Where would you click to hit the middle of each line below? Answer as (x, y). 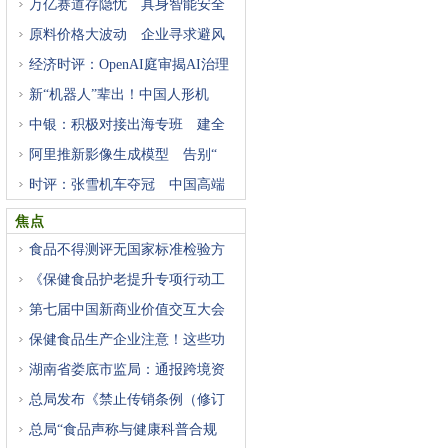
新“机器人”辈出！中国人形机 (119, 94)
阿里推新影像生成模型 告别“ (123, 154)
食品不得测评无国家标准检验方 (127, 249)
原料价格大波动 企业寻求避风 (127, 34)
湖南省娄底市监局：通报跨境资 (127, 369)
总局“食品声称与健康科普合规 (123, 429)
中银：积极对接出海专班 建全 (127, 124)
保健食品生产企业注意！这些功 (127, 339)
